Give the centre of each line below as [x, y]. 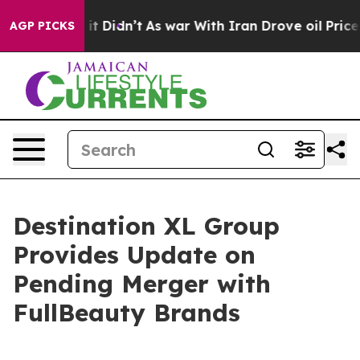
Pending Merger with [142, 284]
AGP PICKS [42, 26]
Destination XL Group [146, 226]
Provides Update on [134, 255]
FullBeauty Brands [127, 313]
